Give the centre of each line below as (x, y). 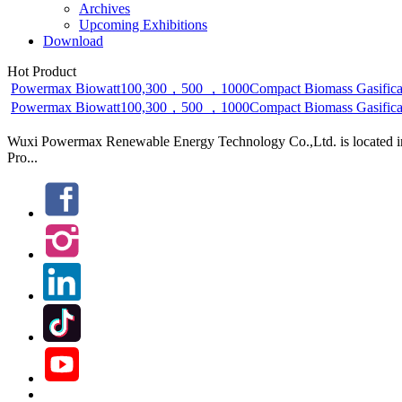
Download (73, 41)
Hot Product (42, 71)
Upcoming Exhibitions (143, 25)
